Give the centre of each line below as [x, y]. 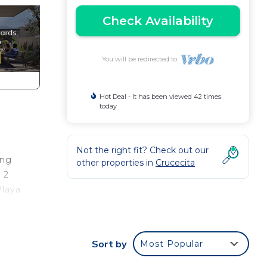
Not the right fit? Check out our [142, 150]
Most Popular [172, 244]
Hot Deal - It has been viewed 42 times [160, 97]
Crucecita [175, 163]
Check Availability [158, 21]
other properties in [116, 163]
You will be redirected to [141, 59]
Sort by [109, 244]
